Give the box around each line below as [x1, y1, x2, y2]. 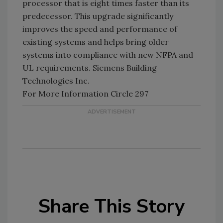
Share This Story [38, 193, 185, 219]
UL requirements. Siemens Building [22, 62, 157, 73]
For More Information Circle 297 [22, 88, 148, 99]
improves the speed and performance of [22, 23, 177, 34]
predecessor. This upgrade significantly [22, 10, 173, 21]
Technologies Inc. [22, 75, 90, 86]
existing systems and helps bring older [22, 36, 169, 47]
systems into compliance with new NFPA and [22, 49, 193, 60]
